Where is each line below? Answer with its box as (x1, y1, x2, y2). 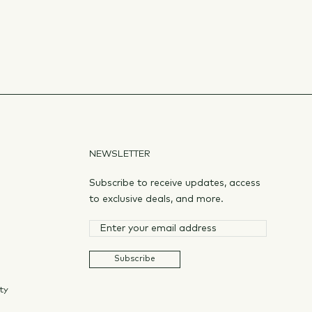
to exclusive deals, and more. (89, 194, 224, 204)
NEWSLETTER (89, 149, 150, 159)
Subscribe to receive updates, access (89, 178, 260, 188)
